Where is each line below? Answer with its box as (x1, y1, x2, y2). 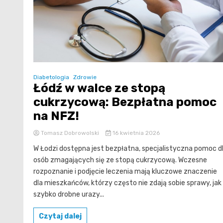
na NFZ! (33, 109, 79, 123)
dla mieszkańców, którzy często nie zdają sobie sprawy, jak (33, 179, 222, 188)
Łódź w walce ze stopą (33, 81, 165, 96)
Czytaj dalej (39, 212, 82, 221)
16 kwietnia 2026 (111, 129, 160, 137)
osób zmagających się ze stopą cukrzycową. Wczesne (33, 156, 207, 165)
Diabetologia (33, 74, 69, 81)
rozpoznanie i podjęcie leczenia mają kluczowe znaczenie (33, 167, 217, 176)
